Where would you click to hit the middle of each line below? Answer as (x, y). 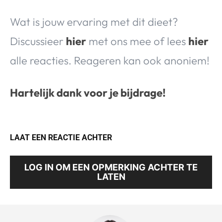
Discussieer (38, 41)
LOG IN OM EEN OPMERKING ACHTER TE (111, 167)
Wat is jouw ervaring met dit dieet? (94, 22)
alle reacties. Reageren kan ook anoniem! (110, 61)
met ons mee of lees (137, 41)
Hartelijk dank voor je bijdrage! (88, 93)
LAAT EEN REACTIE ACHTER (61, 138)
